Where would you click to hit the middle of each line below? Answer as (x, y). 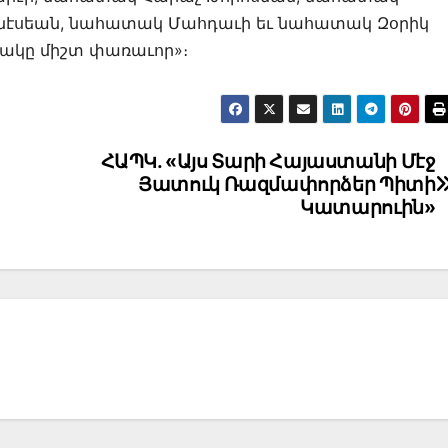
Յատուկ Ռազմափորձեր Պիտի (287, 184)
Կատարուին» (368, 207)
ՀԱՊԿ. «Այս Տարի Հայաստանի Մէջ (268, 161)
